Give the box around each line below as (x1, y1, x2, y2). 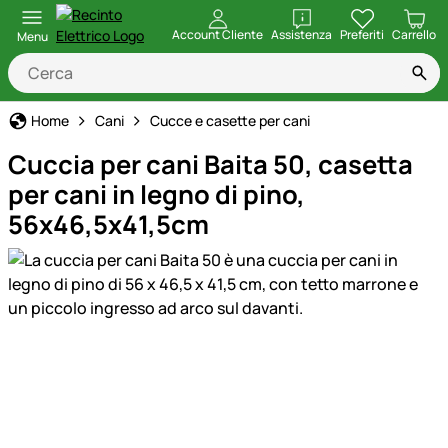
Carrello (392, 26, 436, 43)
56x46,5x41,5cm (8, 207, 209, 242)
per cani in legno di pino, (8, 177, 305, 212)
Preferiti (340, 26, 384, 43)
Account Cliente (172, 26, 263, 43)
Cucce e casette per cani (150, 111, 310, 130)
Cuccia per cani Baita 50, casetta (8, 147, 413, 182)
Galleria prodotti (7, 248, 128, 270)
